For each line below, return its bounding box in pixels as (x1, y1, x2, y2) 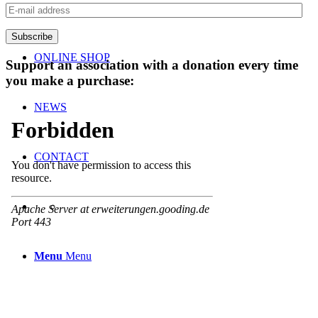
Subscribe (11, 31, 53, 43)
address (5, 28, 38, 40)
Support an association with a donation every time (6, 57, 298, 72)
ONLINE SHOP (34, 51, 110, 63)
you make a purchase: (6, 72, 134, 88)
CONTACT (34, 150, 89, 163)
